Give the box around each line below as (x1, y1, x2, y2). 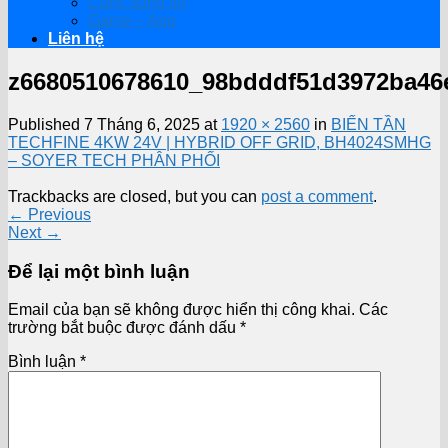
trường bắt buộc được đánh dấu (8, 319, 240, 337)
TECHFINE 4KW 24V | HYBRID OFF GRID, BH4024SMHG (8, 133, 431, 151)
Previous (24, 205, 91, 223)
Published (8, 115, 84, 133)
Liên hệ (48, 30, 104, 47)
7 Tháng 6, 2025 (84, 115, 200, 133)
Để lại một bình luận (8, 260, 190, 282)
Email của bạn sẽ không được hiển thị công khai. (8, 301, 355, 319)
